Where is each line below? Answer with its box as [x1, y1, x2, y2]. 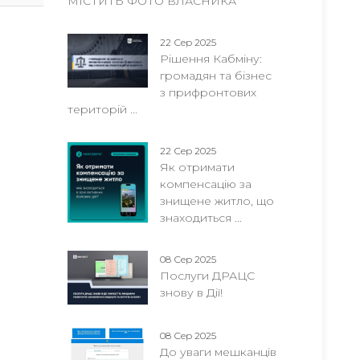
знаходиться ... [159, 211, 242, 225]
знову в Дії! [159, 285, 223, 300]
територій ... [67, 102, 137, 117]
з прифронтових [159, 85, 256, 100]
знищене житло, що [159, 194, 274, 208]
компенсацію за [159, 177, 252, 191]
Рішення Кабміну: [159, 51, 262, 66]
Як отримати [159, 160, 235, 174]
